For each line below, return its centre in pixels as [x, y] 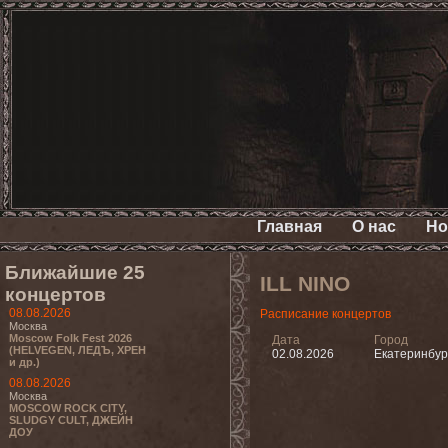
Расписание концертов [325, 314]
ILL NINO [305, 284]
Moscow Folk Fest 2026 [70, 338]
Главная [289, 226]
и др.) [24, 362]
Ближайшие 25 [75, 272]
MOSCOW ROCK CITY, [68, 408]
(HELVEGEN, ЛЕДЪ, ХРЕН [77, 350]
